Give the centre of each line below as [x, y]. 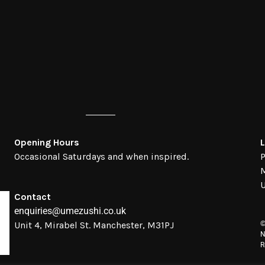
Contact [32, 196]
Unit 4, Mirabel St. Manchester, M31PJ [94, 225]
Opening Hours [46, 142]
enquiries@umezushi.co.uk [70, 211]
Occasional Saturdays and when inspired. [101, 156]
